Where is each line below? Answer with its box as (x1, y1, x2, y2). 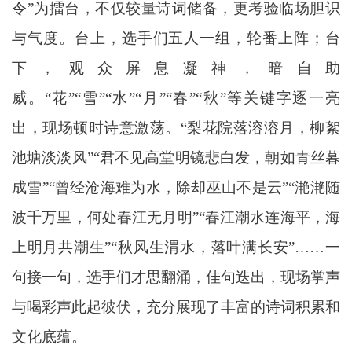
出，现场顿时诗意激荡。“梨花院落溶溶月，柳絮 (12, 119, 340, 136)
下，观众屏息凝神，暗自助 (12, 59, 340, 76)
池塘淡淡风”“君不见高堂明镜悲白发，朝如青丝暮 (12, 148, 340, 166)
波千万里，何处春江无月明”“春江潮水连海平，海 (12, 208, 340, 225)
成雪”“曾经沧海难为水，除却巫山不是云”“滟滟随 (12, 178, 340, 196)
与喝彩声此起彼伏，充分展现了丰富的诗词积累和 (12, 298, 340, 315)
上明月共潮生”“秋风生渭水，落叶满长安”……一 (12, 238, 340, 255)
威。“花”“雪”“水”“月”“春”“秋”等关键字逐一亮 (12, 89, 340, 106)
